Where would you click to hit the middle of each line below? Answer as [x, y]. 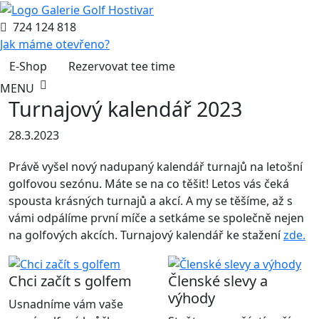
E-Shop [28, 66]
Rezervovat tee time [122, 66]
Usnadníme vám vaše [66, 304]
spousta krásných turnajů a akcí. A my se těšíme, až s [151, 200]
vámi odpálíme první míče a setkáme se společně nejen [156, 218]
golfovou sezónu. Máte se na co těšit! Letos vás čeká [149, 183]
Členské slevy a [218, 281]
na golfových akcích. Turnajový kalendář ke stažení [146, 235]
